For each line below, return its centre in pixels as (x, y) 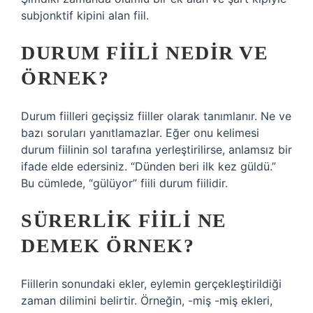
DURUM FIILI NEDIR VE (145, 53)
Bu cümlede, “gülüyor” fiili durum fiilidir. (124, 183)
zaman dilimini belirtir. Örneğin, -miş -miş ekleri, (147, 300)
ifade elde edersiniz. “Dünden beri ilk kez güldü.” (148, 166)
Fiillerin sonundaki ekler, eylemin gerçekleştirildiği (151, 284)
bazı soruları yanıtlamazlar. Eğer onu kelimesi (140, 133)
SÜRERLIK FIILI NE (124, 220)
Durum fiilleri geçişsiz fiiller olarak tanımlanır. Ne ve (156, 116)
